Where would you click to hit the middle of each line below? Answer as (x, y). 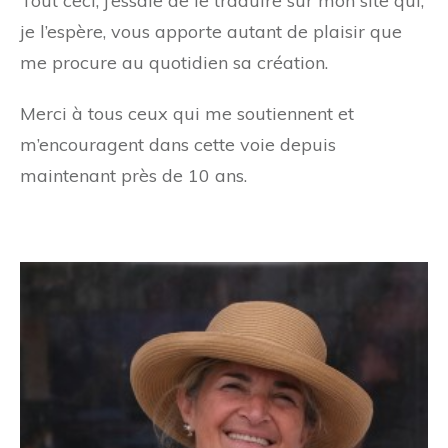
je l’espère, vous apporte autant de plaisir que (211, 31)
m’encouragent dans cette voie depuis (178, 144)
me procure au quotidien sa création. (174, 62)
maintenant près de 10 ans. (133, 175)
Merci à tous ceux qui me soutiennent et (187, 113)
